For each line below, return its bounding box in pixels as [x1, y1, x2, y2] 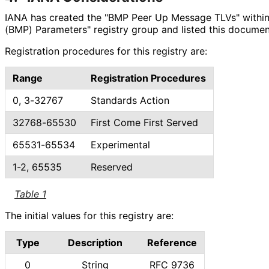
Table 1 [14, 188, 46, 201]
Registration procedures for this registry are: [5, 45, 207, 58]
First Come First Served [91, 116, 198, 129]
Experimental [91, 139, 150, 151]
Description [67, 237, 122, 249]
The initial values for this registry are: [5, 210, 174, 222]
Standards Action [91, 94, 169, 107]
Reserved [91, 161, 133, 174]
